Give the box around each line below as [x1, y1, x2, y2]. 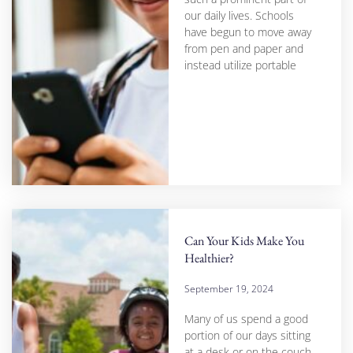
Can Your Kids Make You [184, 232, 304, 249]
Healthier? [184, 249, 235, 266]
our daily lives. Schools [184, 7, 294, 23]
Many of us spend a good [184, 310, 308, 326]
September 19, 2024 [184, 281, 273, 295]
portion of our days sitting [184, 327, 310, 343]
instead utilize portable [184, 57, 296, 72]
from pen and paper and [184, 40, 303, 56]
